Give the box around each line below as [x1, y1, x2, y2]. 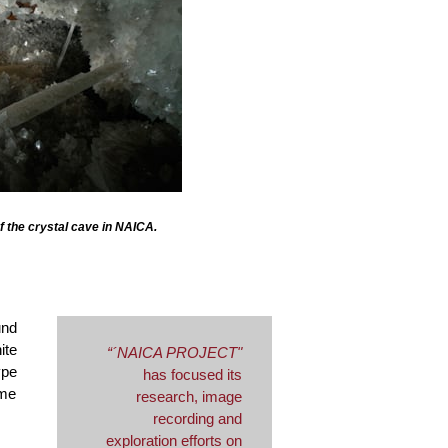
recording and [153, 410, 242, 427]
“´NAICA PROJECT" [107, 344, 242, 361]
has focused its [143, 366, 242, 383]
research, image [136, 388, 242, 405]
